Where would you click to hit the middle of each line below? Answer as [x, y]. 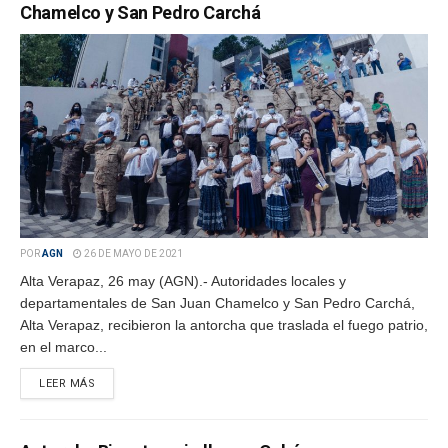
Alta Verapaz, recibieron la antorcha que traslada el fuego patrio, [224, 325]
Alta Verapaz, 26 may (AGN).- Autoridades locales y [183, 281]
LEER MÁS [67, 383]
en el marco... [63, 347]
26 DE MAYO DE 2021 [132, 253]
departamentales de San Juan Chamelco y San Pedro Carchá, [217, 303]
